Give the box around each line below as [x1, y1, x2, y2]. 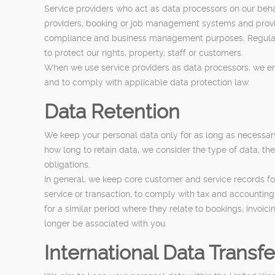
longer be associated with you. [44, 218, 167, 228]
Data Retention [44, 99, 180, 123]
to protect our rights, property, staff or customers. [44, 47, 243, 58]
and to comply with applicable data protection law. [44, 77, 250, 87]
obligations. [44, 159, 90, 169]
